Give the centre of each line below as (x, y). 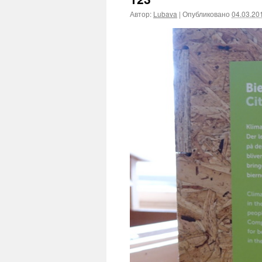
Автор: (141, 14)
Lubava (165, 14)
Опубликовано (206, 14)
